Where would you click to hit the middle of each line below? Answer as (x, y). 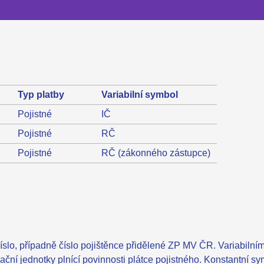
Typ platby (41, 94)
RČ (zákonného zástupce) (156, 153)
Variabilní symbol (140, 94)
